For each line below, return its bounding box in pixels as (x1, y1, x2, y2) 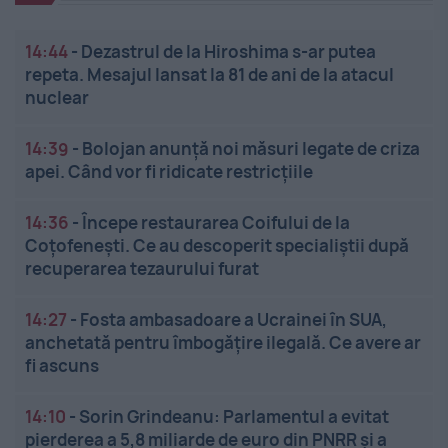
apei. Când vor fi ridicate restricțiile (25, 160, 313, 184)
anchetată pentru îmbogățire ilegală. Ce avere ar (25, 331, 421, 355)
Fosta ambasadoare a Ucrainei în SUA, (80, 308, 387, 332)
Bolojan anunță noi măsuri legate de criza (82, 137, 420, 161)
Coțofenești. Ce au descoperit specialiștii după (25, 234, 409, 258)
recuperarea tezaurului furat (25, 257, 259, 281)
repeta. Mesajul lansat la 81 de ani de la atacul (25, 63, 394, 87)
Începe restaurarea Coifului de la (82, 211, 350, 235)
